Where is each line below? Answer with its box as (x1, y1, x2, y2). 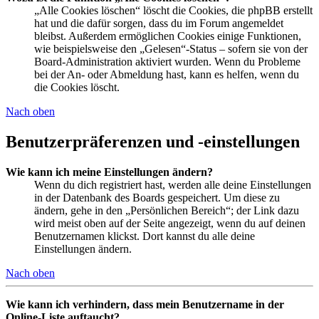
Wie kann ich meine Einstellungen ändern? (6, 165, 213, 178)
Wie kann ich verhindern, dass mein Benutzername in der (6, 298, 284, 310)
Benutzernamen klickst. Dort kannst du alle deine (34, 229, 255, 242)
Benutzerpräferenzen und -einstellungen (6, 132, 300, 151)
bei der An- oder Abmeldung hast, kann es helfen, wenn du (34, 68, 299, 81)
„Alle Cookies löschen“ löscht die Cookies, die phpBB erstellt (34, 4, 313, 17)
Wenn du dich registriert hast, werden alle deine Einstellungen (34, 178, 311, 191)
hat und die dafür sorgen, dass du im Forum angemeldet (34, 17, 283, 30)
